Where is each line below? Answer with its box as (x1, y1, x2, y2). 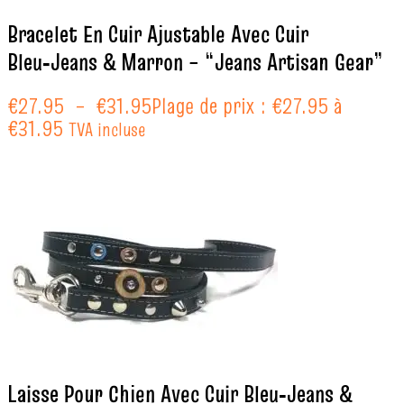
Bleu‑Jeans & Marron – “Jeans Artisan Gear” (7, 45, 383, 78)
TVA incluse (69, 116, 145, 143)
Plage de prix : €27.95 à (151, 90, 343, 123)
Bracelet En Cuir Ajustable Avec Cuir (7, 17, 308, 50)
